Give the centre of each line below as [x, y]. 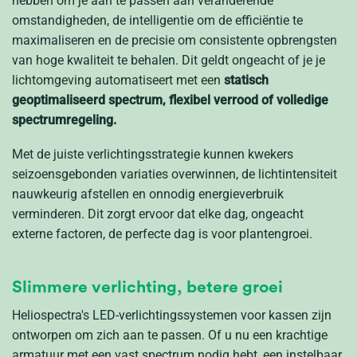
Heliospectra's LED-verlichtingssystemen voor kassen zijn [172, 316]
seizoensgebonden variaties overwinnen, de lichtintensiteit [175, 175]
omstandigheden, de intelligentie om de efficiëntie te [157, 21]
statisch [245, 80]
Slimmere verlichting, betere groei [147, 287]
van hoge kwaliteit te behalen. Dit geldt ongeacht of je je [169, 61]
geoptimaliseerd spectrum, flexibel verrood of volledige [170, 100]
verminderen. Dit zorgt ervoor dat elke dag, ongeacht [158, 214]
